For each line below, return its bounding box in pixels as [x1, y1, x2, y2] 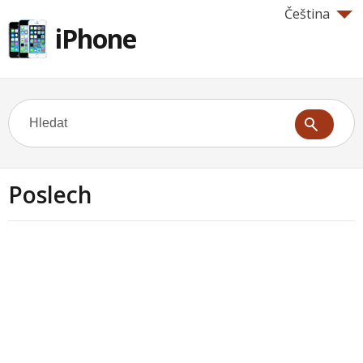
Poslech [8, 179, 92, 210]
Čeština [284, 5, 330, 23]
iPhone [55, 21, 136, 56]
